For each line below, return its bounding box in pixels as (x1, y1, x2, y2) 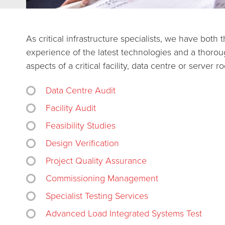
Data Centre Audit (46, 85, 116, 96)
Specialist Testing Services (46, 190, 148, 201)
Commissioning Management (46, 173, 158, 184)
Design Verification (46, 138, 119, 149)
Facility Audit (46, 102, 96, 114)
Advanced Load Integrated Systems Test (46, 208, 202, 219)
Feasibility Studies (46, 120, 116, 131)
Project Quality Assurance (46, 155, 147, 166)
